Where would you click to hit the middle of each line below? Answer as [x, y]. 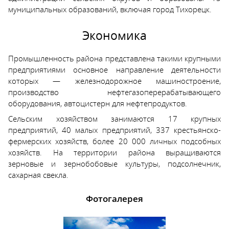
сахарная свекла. [38, 175]
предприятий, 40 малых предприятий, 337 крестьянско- [114, 130]
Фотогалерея [114, 198]
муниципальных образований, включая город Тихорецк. [110, 9]
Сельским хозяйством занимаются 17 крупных [114, 118]
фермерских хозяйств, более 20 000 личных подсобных [114, 141]
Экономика [114, 35]
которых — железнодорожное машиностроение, [114, 81]
